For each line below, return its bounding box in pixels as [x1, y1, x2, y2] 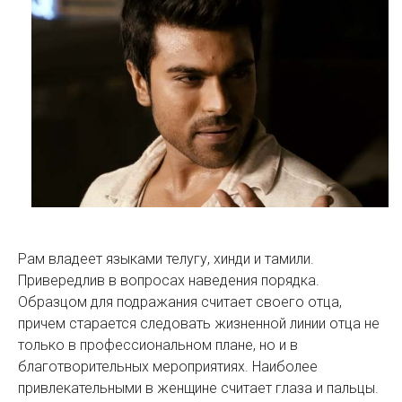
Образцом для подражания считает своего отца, [18, 293, 342, 310]
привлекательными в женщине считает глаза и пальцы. [18, 379, 379, 397]
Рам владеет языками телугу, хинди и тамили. [18, 249, 314, 267]
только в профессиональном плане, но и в [18, 336, 298, 354]
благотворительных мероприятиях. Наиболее [18, 357, 318, 375]
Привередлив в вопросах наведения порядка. [18, 271, 319, 289]
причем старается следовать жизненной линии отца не [18, 314, 380, 332]
